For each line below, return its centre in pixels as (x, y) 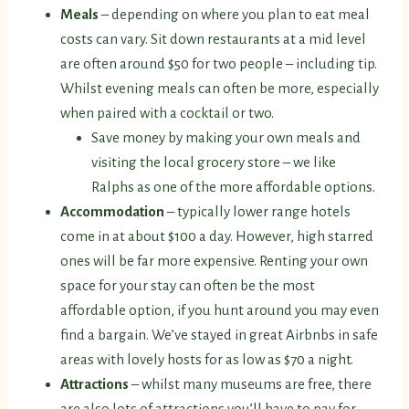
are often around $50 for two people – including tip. (219, 64)
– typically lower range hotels (259, 212)
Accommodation (114, 212)
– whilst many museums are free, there (252, 384)
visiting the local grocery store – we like (214, 163)
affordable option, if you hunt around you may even (220, 310)
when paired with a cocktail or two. (167, 113)
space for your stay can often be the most (188, 286)
